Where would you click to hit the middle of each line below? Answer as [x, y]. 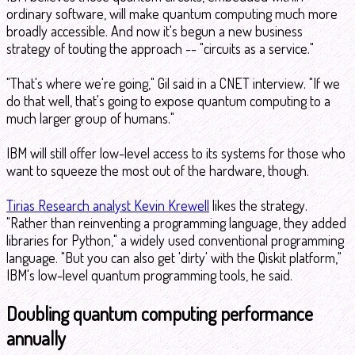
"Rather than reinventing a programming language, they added [176, 223]
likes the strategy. [258, 205]
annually [36, 338]
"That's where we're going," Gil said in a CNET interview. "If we [173, 83]
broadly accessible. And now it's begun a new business [155, 31]
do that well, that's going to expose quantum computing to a [168, 101]
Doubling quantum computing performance [160, 313]
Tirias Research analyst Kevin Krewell [108, 205]
